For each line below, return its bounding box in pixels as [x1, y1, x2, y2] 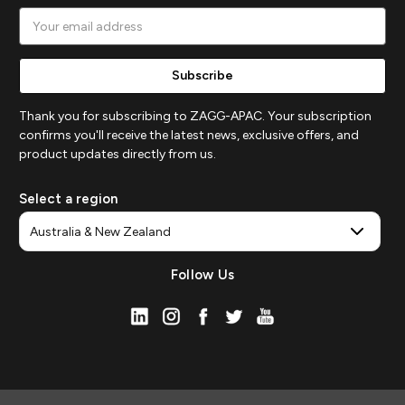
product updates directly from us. [19, 146, 216, 163]
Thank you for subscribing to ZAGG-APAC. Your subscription [19, 108, 372, 125]
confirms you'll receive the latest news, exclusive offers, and [19, 127, 359, 144]
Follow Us [170, 267, 235, 284]
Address [19, 28, 70, 44]
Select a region [19, 191, 118, 208]
